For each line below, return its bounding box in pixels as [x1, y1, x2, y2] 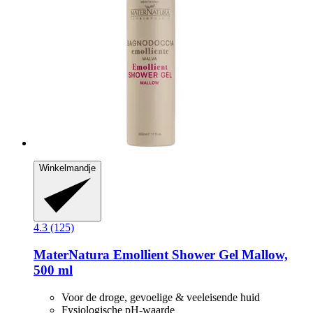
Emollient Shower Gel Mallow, [110, 247, 288, 262]
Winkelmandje [39, 162, 96, 173]
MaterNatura [34, 247, 110, 262]
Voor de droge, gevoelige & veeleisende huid [61, 291, 260, 303]
